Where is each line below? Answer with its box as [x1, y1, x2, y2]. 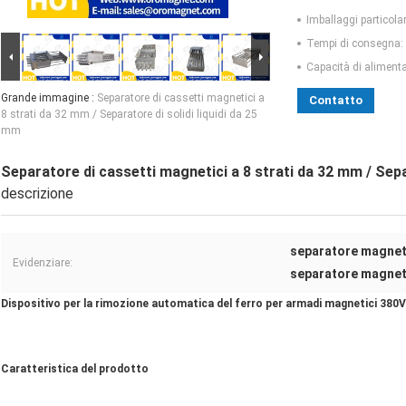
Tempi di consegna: [306, 37, 403, 51]
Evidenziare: [13, 256, 72, 270]
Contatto [309, 93, 362, 108]
